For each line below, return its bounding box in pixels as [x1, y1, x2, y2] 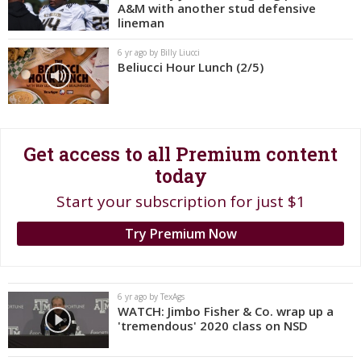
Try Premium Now [124, 225, 237, 243]
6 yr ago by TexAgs [118, 291, 185, 302]
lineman [118, 15, 164, 31]
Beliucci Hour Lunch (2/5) [118, 59, 263, 75]
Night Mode [29, 39, 89, 54]
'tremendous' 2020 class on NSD [118, 317, 308, 334]
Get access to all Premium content [23, 142, 338, 166]
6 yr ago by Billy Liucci [118, 47, 200, 58]
